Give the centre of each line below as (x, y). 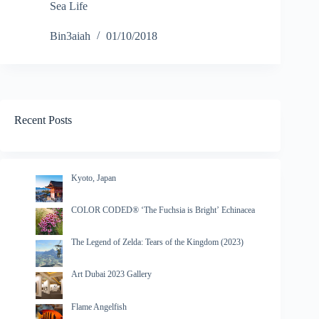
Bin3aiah (70, 36)
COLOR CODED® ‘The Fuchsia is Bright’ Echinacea (163, 210)
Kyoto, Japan (94, 178)
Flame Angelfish (99, 307)
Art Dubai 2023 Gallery (111, 274)
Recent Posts (43, 120)
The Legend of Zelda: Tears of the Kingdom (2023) (157, 242)
